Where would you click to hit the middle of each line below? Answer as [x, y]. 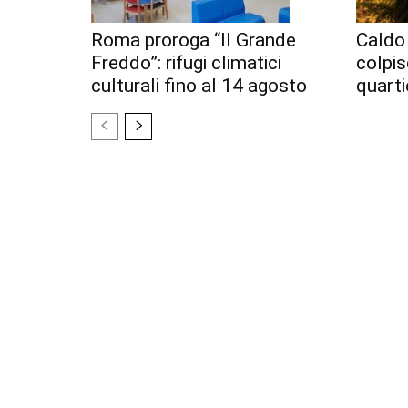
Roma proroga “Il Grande [194, 41]
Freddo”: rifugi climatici [186, 63]
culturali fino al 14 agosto [199, 86]
